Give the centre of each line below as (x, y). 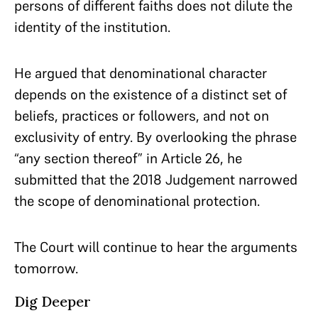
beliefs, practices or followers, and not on (142, 116)
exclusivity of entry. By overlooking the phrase (155, 137)
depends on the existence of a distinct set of (150, 94)
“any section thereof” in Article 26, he (128, 158)
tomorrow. (48, 268)
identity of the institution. (92, 27)
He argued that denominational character (141, 73)
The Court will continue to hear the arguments (156, 247)
